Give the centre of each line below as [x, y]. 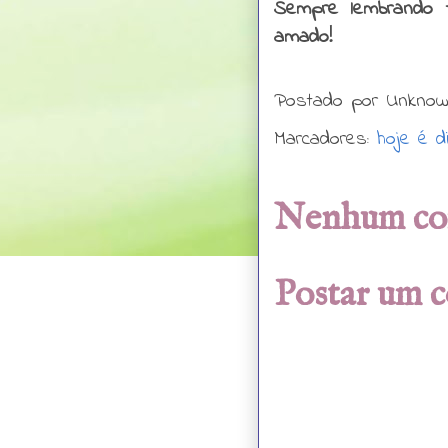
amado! [303, 37]
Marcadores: [325, 139]
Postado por [330, 102]
